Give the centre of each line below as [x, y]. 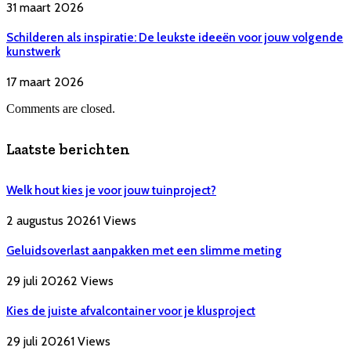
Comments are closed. [61, 108]
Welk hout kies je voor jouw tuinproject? [111, 191]
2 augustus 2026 [51, 221]
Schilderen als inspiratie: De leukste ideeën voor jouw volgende [175, 37]
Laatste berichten [68, 150]
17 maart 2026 [45, 81]
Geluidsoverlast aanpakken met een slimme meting [144, 250]
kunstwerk [33, 51]
